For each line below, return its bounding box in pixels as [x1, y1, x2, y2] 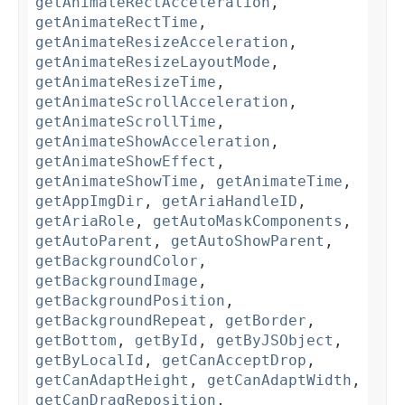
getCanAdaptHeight [35, 372, 189, 390]
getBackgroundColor [35, 252, 198, 270]
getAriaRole [35, 212, 135, 231]
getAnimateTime [216, 173, 343, 191]
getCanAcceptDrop [162, 352, 306, 370]
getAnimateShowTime [35, 173, 198, 191]
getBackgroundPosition [35, 292, 225, 310]
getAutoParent [35, 232, 153, 250]
